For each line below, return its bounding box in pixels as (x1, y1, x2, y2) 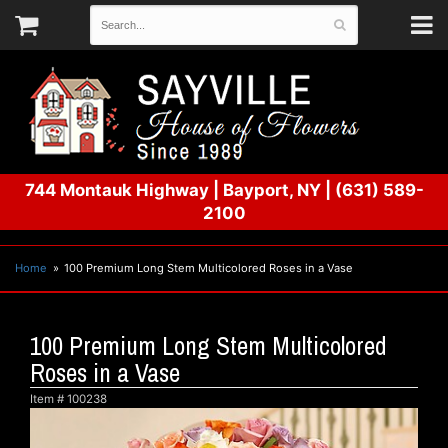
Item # (30, 392, 67, 406)
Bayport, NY (222, 180, 325, 200)
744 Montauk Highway (24, 180, 209, 200)
